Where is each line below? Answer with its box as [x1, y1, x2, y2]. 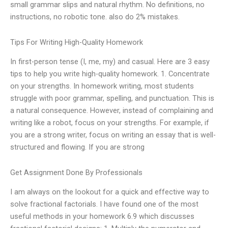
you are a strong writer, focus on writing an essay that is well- [10, 130, 216, 140]
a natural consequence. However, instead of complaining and [10, 106, 213, 116]
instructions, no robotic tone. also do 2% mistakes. [10, 12, 180, 22]
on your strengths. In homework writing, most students [10, 81, 194, 91]
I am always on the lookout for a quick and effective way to [10, 187, 209, 197]
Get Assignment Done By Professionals [10, 167, 142, 177]
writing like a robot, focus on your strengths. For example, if [10, 118, 209, 128]
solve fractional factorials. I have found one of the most [10, 199, 198, 209]
